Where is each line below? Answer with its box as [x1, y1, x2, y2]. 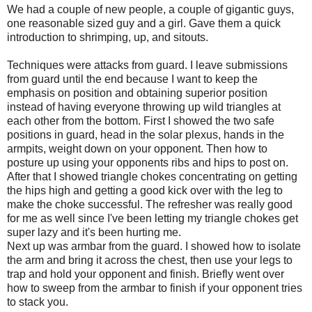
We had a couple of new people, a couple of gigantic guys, [7, 3, 294, 15]
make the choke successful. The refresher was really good [7, 198, 292, 210]
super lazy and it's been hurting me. [7, 226, 181, 238]
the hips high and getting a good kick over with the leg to [7, 184, 283, 196]
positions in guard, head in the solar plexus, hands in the [7, 128, 284, 141]
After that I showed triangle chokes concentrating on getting [7, 170, 297, 182]
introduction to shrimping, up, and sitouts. [7, 31, 208, 43]
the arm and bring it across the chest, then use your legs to [7, 253, 292, 266]
